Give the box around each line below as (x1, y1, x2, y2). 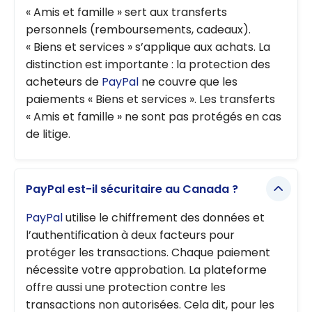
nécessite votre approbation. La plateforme (26, 261, 267, 278)
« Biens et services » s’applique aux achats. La (26, 38, 270, 55)
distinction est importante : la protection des (26, 56, 270, 72)
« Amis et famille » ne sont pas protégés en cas (26, 108, 281, 125)
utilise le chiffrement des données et (63, 209, 265, 226)
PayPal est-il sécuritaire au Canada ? (26, 180, 238, 197)
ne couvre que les (139, 73, 237, 90)
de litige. (26, 125, 70, 142)
